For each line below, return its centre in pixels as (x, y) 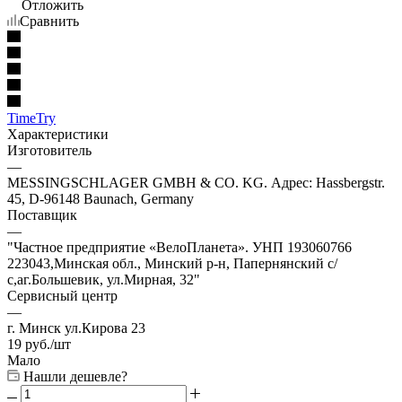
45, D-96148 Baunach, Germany (100, 198)
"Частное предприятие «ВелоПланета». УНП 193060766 (179, 247)
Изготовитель (49, 150)
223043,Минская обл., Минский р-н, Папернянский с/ (172, 263)
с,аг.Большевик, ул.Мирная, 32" (104, 279)
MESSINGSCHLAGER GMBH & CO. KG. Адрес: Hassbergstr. (196, 182)
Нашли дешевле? (75, 376)
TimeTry (31, 118)
